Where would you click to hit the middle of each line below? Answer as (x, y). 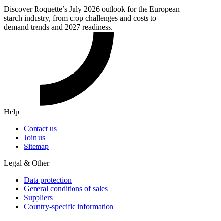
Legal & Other (27, 163)
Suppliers (38, 197)
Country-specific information (69, 206)
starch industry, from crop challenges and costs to (80, 18)
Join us (35, 137)
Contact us (40, 128)
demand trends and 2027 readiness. (58, 27)
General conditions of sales (66, 188)
